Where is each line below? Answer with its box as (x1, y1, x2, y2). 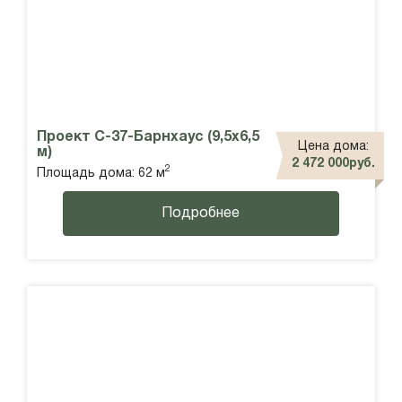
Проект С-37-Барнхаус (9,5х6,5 (37, 130, 259, 144)
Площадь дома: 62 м (37, 167, 165, 179)
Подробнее (162, 206, 240, 220)
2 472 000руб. (292, 158, 375, 170)
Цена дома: (298, 141, 369, 153)
